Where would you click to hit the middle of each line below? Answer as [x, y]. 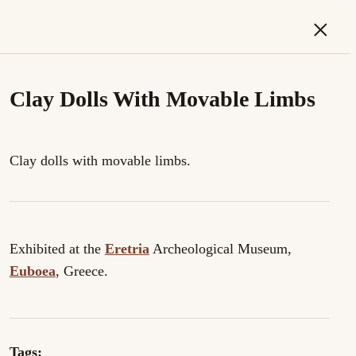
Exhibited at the [57, 249]
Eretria [127, 249]
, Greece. [81, 271]
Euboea [32, 271]
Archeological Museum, [220, 249]
